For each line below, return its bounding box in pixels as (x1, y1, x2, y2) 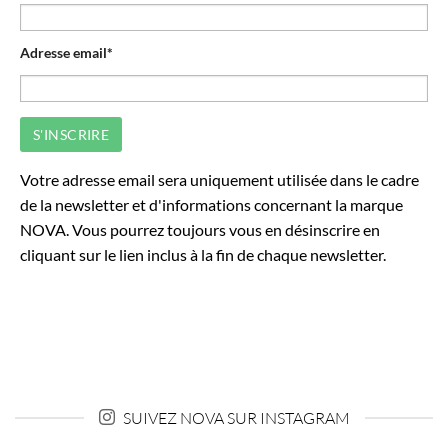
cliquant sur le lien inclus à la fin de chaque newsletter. (20, 244, 386, 264)
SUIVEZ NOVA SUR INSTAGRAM (122, 407, 350, 428)
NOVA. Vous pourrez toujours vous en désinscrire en (20, 219, 380, 239)
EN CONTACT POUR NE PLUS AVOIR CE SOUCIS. (80, 5, 368, 21)
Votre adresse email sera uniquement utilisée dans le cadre (20, 169, 419, 189)
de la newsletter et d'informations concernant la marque (20, 194, 403, 214)
